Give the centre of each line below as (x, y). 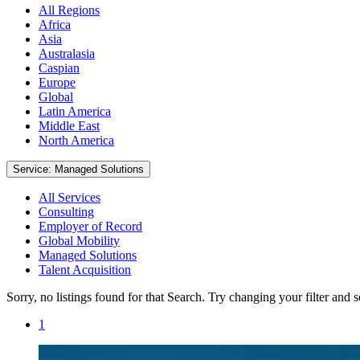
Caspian (59, 67)
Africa (55, 24)
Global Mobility (79, 240)
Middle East (69, 125)
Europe (57, 82)
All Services (70, 197)
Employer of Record (90, 226)
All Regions (69, 10)
